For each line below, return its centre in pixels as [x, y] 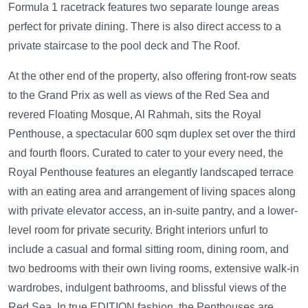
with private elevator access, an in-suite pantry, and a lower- [153, 211]
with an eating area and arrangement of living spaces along [152, 191]
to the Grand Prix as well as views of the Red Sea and [139, 95]
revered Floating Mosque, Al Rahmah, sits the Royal [135, 114]
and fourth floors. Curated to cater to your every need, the [146, 153]
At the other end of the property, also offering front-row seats [152, 76]
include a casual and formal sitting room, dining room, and [148, 249]
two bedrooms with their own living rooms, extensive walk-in [154, 268]
